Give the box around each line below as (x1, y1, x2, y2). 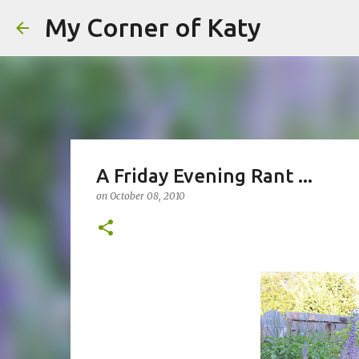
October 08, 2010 (109, 190, 185, 202)
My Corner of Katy (45, 13, 261, 42)
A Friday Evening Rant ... (95, 165, 313, 187)
